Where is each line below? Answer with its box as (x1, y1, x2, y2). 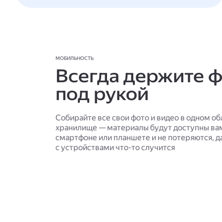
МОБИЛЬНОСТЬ (55, 55, 94, 61)
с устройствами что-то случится (55, 143, 175, 152)
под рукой (55, 84, 149, 105)
